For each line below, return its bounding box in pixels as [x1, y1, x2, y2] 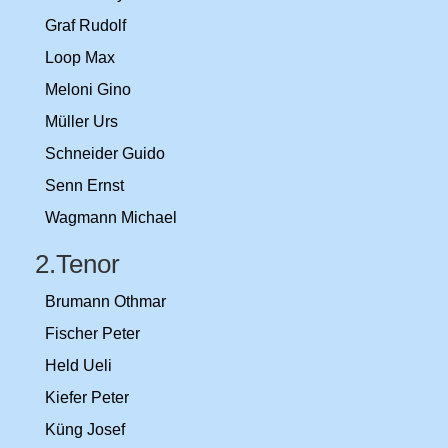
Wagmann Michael [45, 209, 177, 226]
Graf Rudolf [45, 17, 126, 34]
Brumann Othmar [45, 293, 166, 310]
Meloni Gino [45, 81, 131, 98]
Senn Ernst [45, 177, 124, 194]
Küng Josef [45, 421, 125, 438]
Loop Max [45, 49, 115, 66]
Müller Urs [45, 113, 118, 130]
